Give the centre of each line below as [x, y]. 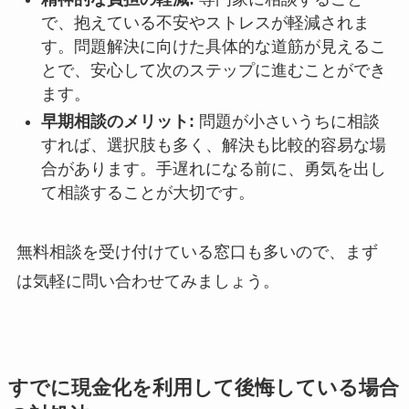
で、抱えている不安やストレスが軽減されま [205, 22]
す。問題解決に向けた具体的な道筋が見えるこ [213, 46]
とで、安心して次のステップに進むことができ [213, 70]
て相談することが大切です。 [147, 193]
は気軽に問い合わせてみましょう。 [147, 282]
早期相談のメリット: [117, 122]
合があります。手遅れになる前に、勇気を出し [213, 169]
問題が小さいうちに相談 [287, 122]
